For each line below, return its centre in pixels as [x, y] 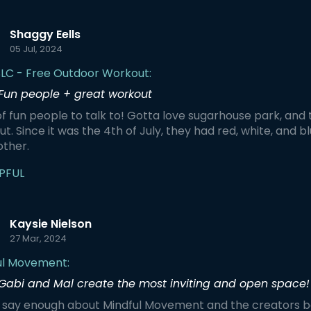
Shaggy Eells [45, 34]
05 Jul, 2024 [36, 49]
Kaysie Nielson [51, 224]
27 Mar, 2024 [38, 238]
